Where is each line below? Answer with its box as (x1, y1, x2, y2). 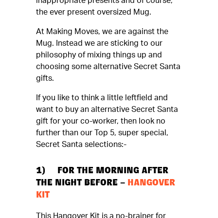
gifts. (36, 74, 54, 82)
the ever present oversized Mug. (36, 8, 151, 16)
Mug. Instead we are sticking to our (36, 39, 163, 47)
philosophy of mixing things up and (36, 51, 162, 59)
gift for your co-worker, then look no (36, 117, 165, 125)
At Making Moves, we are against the (36, 28, 168, 36)
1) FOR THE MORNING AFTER (36, 164, 168, 180)
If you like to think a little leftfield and (36, 94, 168, 102)
